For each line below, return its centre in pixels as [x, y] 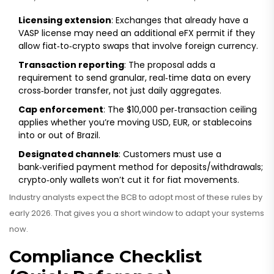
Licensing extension [65, 20]
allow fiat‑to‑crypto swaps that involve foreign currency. [138, 46]
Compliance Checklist [106, 257]
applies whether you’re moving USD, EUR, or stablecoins [135, 123]
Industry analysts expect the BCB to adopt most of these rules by [136, 198]
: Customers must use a [170, 154]
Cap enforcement [61, 110]
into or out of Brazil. [59, 135]
